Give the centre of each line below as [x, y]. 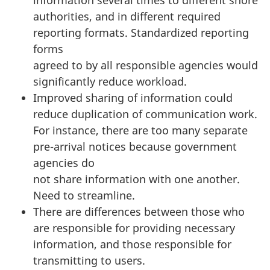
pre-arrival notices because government [135, 146]
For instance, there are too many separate [140, 130]
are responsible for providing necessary [134, 228]
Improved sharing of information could [133, 97]
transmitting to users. [89, 260]
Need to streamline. [84, 195]
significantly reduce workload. [110, 81]
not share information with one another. [137, 179]
